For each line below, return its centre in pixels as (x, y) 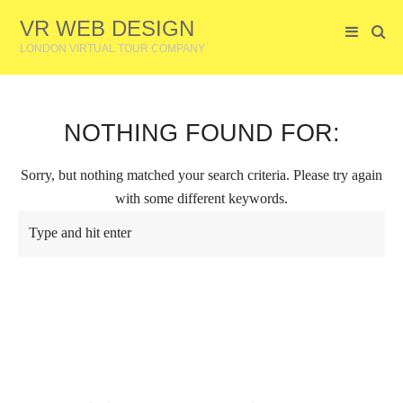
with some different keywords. (201, 199)
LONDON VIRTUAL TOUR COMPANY (112, 48)
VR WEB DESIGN (107, 29)
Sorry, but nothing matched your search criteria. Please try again (201, 175)
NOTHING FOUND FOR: (201, 133)
